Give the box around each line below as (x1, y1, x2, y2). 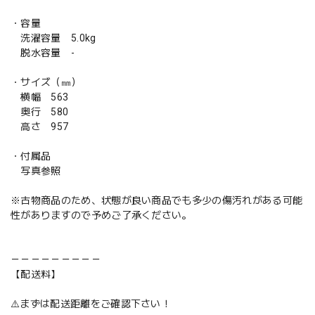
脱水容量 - (11, 46, 75, 58)
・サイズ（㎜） (11, 76, 82, 88)
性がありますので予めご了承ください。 (11, 209, 192, 221)
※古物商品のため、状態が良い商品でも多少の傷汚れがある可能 (11, 194, 303, 206)
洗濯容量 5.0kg (11, 32, 96, 44)
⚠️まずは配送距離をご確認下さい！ (11, 297, 172, 309)
